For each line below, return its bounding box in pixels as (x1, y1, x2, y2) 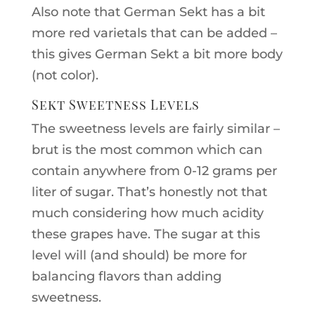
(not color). (31, 67, 98, 83)
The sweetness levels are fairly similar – (31, 120, 280, 136)
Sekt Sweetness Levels (31, 96, 200, 113)
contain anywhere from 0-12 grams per (31, 162, 277, 179)
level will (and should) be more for (31, 247, 247, 263)
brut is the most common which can (31, 141, 262, 157)
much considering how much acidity (31, 205, 264, 221)
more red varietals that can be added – (31, 25, 277, 41)
